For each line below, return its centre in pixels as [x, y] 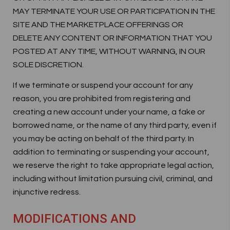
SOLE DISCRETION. [48, 65]
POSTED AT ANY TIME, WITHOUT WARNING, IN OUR [109, 51]
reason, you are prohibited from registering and [102, 99]
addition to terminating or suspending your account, [111, 152]
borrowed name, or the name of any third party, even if [115, 125]
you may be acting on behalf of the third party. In [103, 139]
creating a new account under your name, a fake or [109, 112]
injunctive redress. [47, 192]
